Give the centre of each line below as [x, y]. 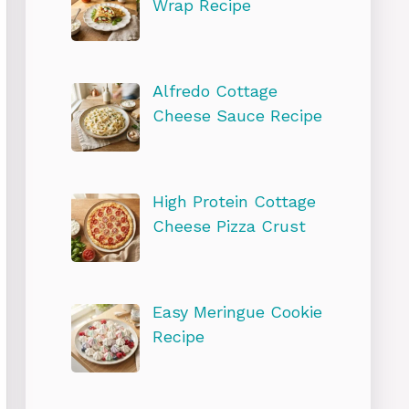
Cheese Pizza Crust [229, 225]
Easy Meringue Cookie [237, 311]
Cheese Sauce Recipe [237, 115]
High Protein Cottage [234, 201]
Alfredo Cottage [215, 90]
